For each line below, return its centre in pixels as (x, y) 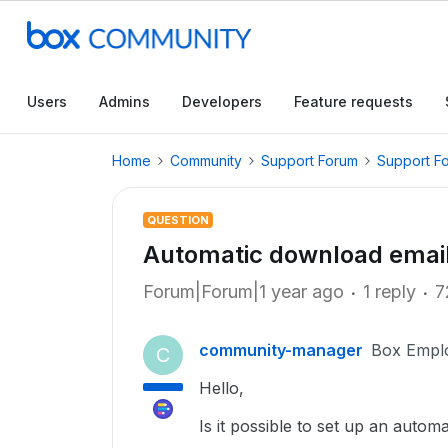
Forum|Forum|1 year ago (243, 291)
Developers (222, 101)
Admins (124, 101)
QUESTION (178, 220)
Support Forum (309, 160)
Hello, (221, 388)
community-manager (281, 350)
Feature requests (353, 101)
